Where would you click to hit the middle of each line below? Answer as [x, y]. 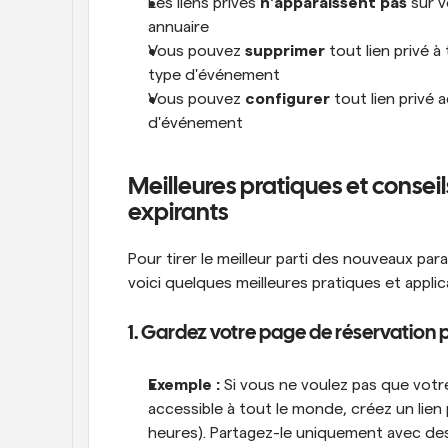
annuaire [178, 27]
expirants [178, 213]
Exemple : [184, 385]
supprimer [285, 51]
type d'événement [214, 75]
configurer [287, 99]
